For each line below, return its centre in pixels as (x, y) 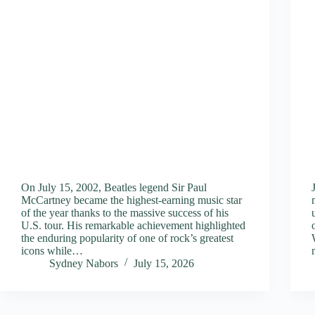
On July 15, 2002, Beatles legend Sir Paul (114, 187)
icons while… (52, 250)
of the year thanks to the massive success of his (125, 212)
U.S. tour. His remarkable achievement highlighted (133, 225)
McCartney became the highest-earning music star (131, 200)
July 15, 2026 (164, 263)
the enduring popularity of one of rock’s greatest (127, 238)
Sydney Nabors (84, 263)
